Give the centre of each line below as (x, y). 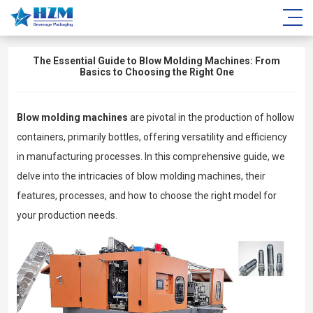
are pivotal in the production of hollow (211, 118)
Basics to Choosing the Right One (156, 72)
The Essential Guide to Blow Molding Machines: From (156, 61)
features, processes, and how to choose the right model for (147, 196)
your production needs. (67, 216)
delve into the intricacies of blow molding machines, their (141, 176)
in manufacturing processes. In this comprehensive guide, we (151, 157)
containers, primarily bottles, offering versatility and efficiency (152, 137)
